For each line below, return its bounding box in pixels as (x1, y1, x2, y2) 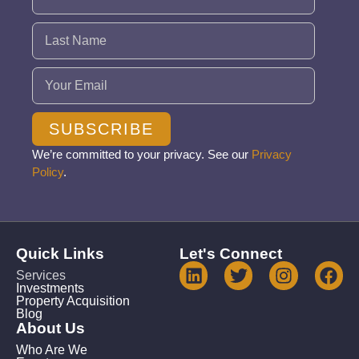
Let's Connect (179, 245, 282, 263)
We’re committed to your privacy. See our (32, 147, 252, 162)
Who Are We (16, 343, 87, 357)
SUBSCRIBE (49, 120, 154, 139)
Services (16, 268, 66, 283)
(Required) (67, 69, 135, 86)
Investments (16, 281, 84, 296)
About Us (16, 320, 85, 337)
